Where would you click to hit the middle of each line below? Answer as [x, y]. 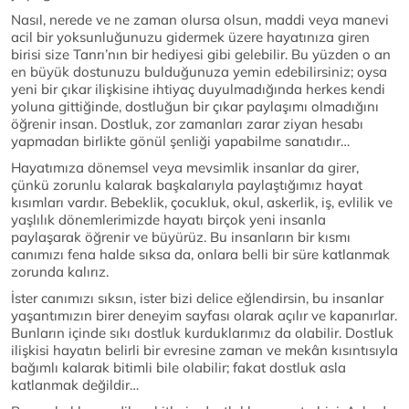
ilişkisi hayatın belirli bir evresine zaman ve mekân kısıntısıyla [204, 351]
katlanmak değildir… [75, 385]
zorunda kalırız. [60, 272]
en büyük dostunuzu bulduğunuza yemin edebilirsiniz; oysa [199, 72]
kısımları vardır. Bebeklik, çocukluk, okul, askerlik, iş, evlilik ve [202, 203]
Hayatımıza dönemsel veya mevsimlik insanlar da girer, [185, 168]
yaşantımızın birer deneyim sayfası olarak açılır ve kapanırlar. [204, 316]
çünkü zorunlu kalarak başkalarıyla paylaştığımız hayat [187, 185]
